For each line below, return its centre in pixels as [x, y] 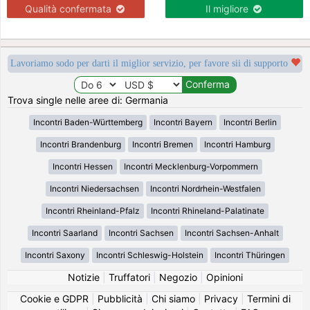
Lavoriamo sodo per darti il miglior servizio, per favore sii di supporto [150, 63]
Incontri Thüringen [250, 255]
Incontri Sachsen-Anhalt [231, 232]
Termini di [268, 298]
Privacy [221, 298]
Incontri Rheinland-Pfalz [93, 210]
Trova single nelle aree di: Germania [88, 100]
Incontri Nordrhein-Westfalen [205, 188]
